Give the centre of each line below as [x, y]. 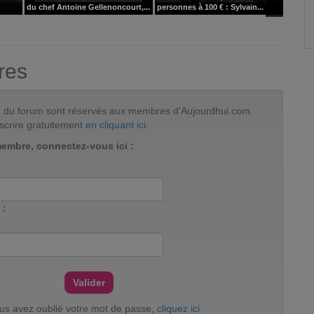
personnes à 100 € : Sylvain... [210, 7]
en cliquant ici [116, 124]
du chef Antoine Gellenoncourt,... [88, 7]
